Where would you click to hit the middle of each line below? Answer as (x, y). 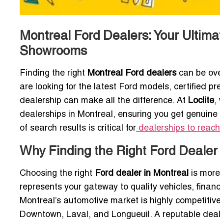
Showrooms (53, 51)
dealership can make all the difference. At (104, 101)
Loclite (201, 101)
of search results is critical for (78, 128)
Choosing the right (57, 173)
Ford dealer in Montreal (142, 173)
